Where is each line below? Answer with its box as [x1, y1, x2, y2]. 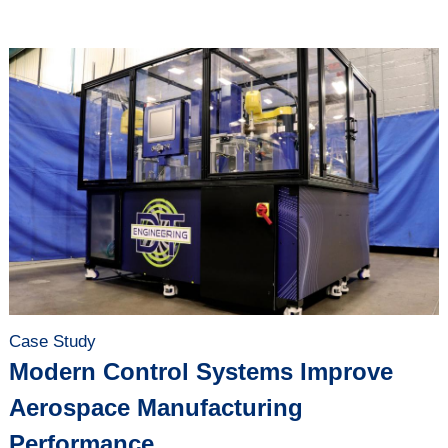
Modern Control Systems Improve [8, 358, 393, 386]
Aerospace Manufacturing [8, 394, 303, 422]
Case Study [8, 332, 96, 352]
